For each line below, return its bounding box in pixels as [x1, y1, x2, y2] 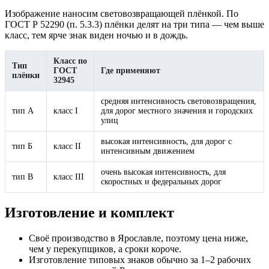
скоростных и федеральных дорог [101, 177, 222, 187]
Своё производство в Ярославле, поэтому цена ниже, [29, 233, 248, 244]
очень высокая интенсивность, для [101, 168, 226, 177]
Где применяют [101, 66, 160, 76]
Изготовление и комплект [5, 205, 174, 221]
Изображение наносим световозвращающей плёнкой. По [5, 8, 238, 19]
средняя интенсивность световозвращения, [101, 97, 256, 106]
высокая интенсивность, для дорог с [101, 137, 232, 147]
